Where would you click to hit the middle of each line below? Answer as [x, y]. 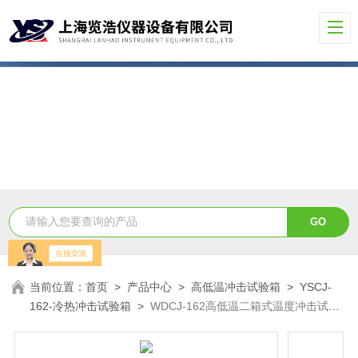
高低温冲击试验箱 [236, 286]
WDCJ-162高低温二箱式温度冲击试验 [245, 306]
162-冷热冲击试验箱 [81, 306]
